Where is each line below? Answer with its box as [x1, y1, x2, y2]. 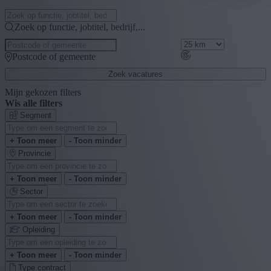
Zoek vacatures [108, 70, 163, 79]
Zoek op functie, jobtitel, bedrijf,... [15, 22, 145, 33]
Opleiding [22, 225, 55, 235]
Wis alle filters [5, 98, 62, 109]
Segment [20, 111, 51, 120]
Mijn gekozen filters [5, 87, 81, 98]
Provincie [18, 149, 51, 158]
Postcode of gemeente [12, 51, 96, 62]
